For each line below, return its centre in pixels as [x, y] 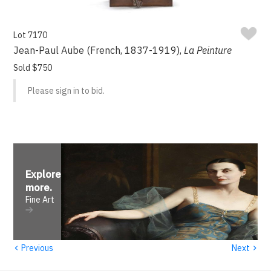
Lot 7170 [31, 35]
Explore [44, 175]
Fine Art [40, 200]
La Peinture [208, 51]
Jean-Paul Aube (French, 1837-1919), [99, 51]
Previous [37, 248]
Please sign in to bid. [67, 91]
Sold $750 [33, 68]
